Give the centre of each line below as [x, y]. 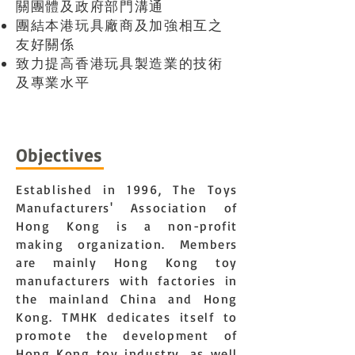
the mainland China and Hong [127, 299]
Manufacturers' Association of [127, 208]
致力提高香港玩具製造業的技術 [120, 63]
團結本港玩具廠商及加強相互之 [120, 25]
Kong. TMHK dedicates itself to [127, 317]
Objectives [59, 155]
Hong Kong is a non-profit [127, 226]
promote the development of [127, 335]
